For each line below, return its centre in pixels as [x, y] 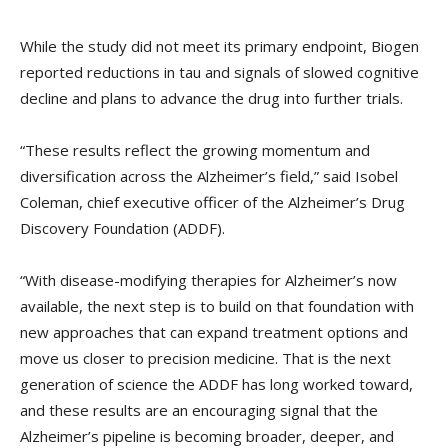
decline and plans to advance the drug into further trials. [211, 98]
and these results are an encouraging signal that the [199, 410]
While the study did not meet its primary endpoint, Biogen [219, 46]
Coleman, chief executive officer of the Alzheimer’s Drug [212, 202]
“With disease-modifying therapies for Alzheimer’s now [208, 280]
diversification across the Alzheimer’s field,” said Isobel [209, 176]
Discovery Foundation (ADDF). [122, 228]
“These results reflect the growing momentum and [195, 150]
